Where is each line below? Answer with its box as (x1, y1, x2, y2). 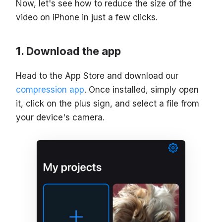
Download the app (26, 45, 121, 58)
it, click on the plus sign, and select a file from (16, 99, 199, 109)
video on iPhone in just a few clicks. (16, 12, 158, 23)
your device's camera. (16, 112, 105, 123)
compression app (16, 85, 84, 95)
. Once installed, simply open (84, 85, 199, 95)
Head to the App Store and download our (16, 71, 178, 81)
